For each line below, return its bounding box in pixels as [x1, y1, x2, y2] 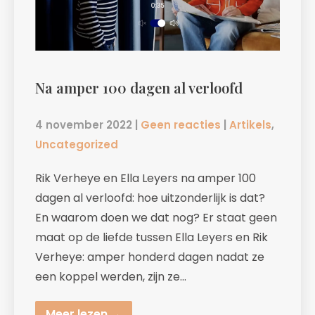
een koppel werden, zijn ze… [35, 269, 186, 285]
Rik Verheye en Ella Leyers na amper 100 [35, 170, 256, 187]
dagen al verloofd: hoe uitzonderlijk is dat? [35, 190, 265, 207]
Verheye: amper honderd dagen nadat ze [35, 249, 264, 266]
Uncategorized [35, 137, 118, 153]
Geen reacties [141, 117, 221, 133]
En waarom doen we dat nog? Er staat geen [35, 210, 277, 226]
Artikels [229, 117, 271, 133]
